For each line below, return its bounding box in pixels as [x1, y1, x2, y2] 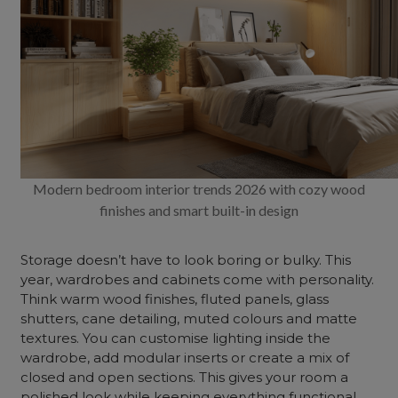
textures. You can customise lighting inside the [20, 330, 331, 346]
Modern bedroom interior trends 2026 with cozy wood [33, 180, 365, 197]
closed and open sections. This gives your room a [20, 369, 349, 386]
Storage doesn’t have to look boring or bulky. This [20, 251, 352, 268]
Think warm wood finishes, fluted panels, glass [20, 291, 330, 307]
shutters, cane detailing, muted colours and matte [20, 310, 358, 327]
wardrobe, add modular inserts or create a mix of [20, 349, 350, 366]
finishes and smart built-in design [99, 202, 298, 219]
